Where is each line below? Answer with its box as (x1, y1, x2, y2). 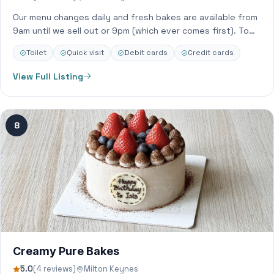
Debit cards (124, 48, 168, 57)
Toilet (26, 48, 46, 57)
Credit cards (188, 48, 234, 57)
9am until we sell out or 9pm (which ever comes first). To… (13, 25, 255, 36)
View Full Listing (13, 71, 83, 82)
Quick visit (67, 48, 104, 57)
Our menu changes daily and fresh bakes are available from (13, 12, 257, 23)
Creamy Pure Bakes (13, 245, 119, 257)
